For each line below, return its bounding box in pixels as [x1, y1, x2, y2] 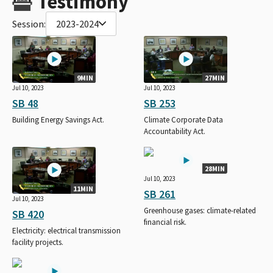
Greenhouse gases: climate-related [144, 205, 256, 216]
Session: [12, 17, 46, 30]
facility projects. [12, 237, 63, 247]
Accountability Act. [144, 126, 205, 136]
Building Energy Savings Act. [12, 114, 104, 125]
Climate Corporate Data [144, 114, 223, 125]
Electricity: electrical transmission [12, 225, 121, 236]
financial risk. [144, 216, 186, 227]
